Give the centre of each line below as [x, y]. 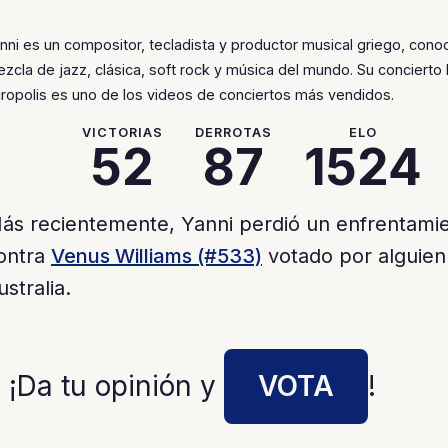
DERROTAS [234, 132]
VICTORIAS [122, 132]
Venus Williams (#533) [156, 255]
